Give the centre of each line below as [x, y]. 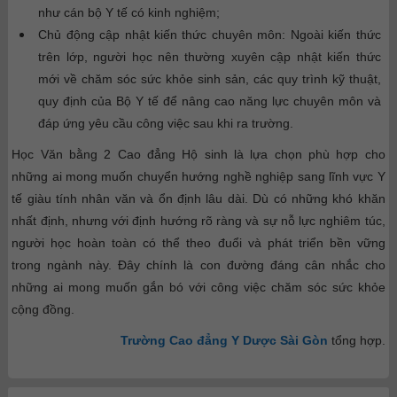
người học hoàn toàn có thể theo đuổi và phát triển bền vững [198, 242]
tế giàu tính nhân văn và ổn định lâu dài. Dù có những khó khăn [198, 198]
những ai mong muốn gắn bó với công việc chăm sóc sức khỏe [198, 287]
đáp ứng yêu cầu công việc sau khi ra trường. [166, 123]
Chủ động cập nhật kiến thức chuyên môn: [164, 34]
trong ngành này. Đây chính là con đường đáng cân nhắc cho [198, 265]
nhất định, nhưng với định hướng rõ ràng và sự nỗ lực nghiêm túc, [198, 220]
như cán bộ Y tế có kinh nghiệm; [129, 12]
